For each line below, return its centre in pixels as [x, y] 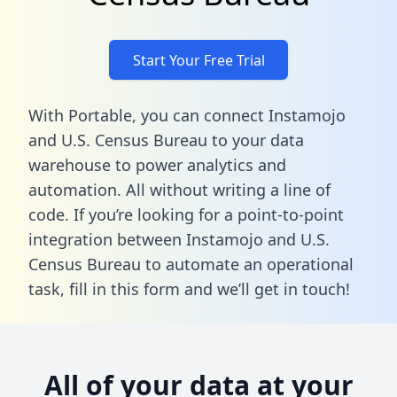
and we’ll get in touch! [265, 288]
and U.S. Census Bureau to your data [166, 140]
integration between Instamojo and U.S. [179, 239]
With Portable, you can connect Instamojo [187, 115]
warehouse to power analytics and [157, 164]
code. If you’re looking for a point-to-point [186, 214]
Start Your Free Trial [198, 60]
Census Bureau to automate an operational [191, 264]
